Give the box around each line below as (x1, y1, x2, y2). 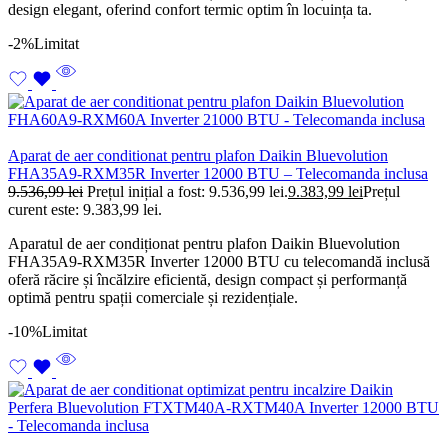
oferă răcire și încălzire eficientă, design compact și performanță (8, 271, 407, 289)
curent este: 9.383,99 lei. (8, 201, 162, 219)
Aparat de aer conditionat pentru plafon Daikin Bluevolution (8, 147, 388, 165)
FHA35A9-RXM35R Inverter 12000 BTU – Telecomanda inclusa (8, 165, 428, 183)
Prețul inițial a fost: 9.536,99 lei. (87, 183, 288, 201)
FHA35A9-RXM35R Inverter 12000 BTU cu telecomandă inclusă (8, 253, 430, 271)
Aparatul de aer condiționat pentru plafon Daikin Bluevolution (8, 235, 400, 253)
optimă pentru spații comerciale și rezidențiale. (8, 289, 298, 307)
